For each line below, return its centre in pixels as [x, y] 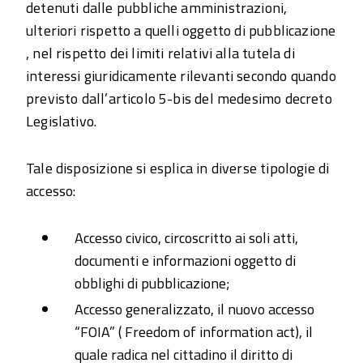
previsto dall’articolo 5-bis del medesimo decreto [179, 98]
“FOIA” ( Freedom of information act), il [194, 332]
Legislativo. [62, 121]
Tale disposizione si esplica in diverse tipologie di [178, 168]
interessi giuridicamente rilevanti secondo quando [181, 76]
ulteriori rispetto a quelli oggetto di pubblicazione [181, 30]
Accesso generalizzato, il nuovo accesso [194, 309]
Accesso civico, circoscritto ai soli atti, [186, 238]
